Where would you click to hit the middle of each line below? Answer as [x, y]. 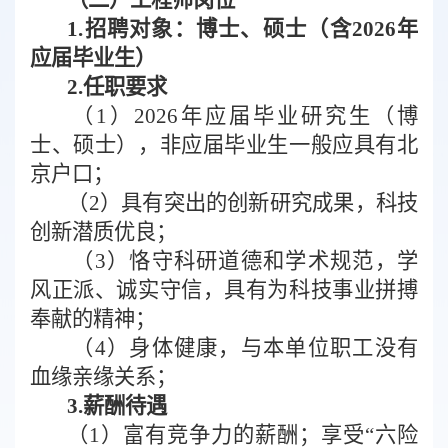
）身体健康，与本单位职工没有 [262, 347]
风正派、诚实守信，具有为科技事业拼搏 [224, 289]
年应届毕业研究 [264, 115]
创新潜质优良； [103, 231]
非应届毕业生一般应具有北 [289, 144]
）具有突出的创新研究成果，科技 [259, 202]
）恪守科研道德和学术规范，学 [262, 260]
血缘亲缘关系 [93, 376]
